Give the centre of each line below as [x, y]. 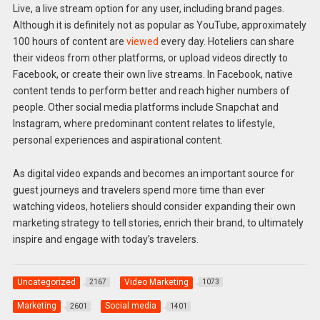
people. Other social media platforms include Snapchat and [145, 107]
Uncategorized [46, 282]
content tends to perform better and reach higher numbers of [151, 90]
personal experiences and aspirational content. [117, 140]
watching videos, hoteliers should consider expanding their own [154, 206]
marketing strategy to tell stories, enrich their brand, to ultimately [158, 222]
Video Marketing [156, 282]
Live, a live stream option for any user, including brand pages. [148, 8]
